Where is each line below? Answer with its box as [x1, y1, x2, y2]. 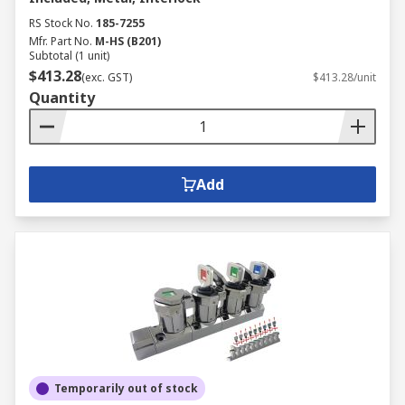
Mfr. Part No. [29, 33, 92, 49]
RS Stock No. [29, 15, 93, 31]
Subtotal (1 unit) [29, 48, 109, 63]
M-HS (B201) [95, 33, 161, 49]
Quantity [29, 88, 95, 108]
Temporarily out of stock [54, 381, 198, 396]
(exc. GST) [81, 70, 132, 85]
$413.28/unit [313, 70, 376, 85]
